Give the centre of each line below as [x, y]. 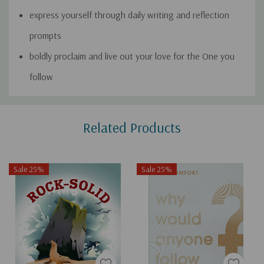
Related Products [132, 128]
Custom [35, 107]
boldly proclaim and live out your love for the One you [132, 56]
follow [41, 77]
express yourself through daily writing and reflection [129, 15]
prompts [45, 36]
